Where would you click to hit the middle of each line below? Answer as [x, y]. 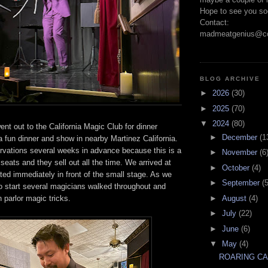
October [237, 167]
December [240, 137]
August [235, 198]
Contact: [214, 22]
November [240, 153]
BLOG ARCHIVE [230, 78]
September [242, 183]
